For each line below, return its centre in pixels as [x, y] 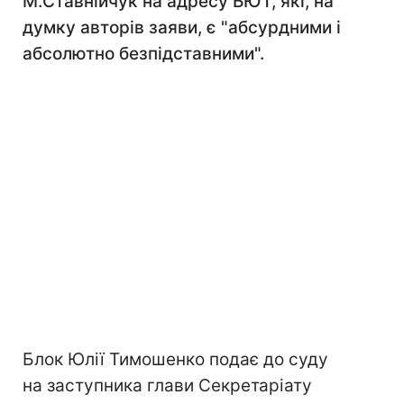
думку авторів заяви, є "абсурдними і [182, 28]
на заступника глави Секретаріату [167, 386]
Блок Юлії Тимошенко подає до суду [175, 359]
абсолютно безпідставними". [143, 54]
